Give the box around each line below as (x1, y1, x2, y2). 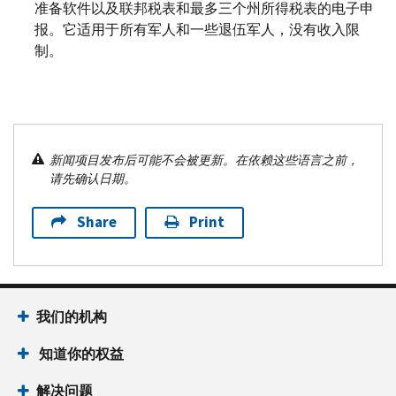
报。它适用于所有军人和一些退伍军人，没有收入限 (34, 19, 360, 39)
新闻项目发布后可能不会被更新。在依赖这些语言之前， (49, 151, 359, 169)
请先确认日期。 (49, 170, 136, 187)
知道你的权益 (36, 344, 124, 363)
